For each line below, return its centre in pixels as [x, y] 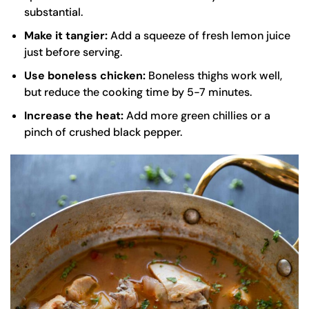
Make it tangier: [66, 36]
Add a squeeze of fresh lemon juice [199, 36]
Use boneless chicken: [85, 76]
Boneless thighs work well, [214, 76]
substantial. [53, 12]
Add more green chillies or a [197, 116]
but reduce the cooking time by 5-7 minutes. [138, 92]
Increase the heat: [74, 116]
